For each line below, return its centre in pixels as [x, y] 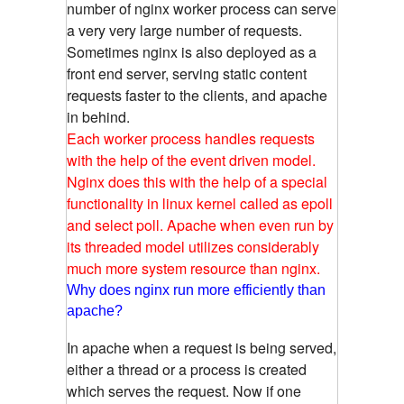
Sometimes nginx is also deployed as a [192, 51]
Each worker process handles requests [191, 138]
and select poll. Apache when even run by [200, 225]
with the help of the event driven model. [191, 160]
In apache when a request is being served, [202, 347]
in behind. [98, 116]
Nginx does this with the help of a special [197, 181]
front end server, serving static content [187, 73]
